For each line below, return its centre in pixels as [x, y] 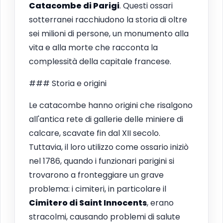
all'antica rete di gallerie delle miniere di [106, 119]
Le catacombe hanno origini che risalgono [111, 105]
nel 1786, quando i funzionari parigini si [102, 161]
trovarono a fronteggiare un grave [96, 175]
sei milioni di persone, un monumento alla [109, 33]
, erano [160, 203]
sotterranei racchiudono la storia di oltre [108, 19]
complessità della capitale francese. [100, 61]
